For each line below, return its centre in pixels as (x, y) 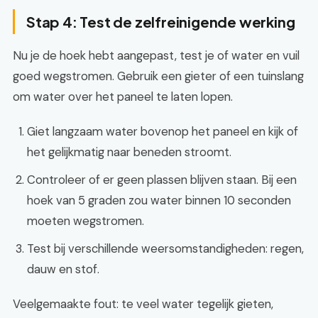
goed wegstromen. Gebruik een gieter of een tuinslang (158, 76)
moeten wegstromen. (86, 221)
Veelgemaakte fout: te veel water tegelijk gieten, (143, 304)
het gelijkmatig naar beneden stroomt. (129, 152)
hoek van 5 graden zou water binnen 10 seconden (159, 200)
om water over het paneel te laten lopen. (123, 97)
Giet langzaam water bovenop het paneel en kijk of (163, 131)
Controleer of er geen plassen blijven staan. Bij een (162, 180)
